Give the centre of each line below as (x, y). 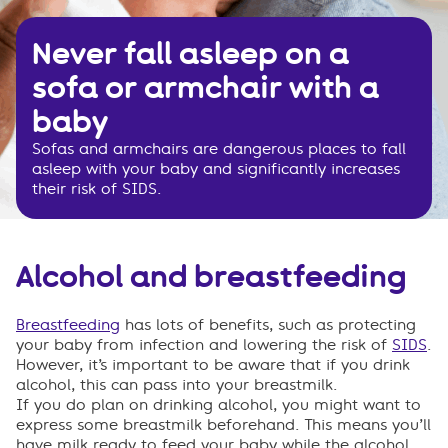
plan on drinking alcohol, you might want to (256, 404)
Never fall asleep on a (190, 54)
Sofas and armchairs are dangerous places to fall (219, 149)
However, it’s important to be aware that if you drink (213, 364)
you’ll (411, 424)
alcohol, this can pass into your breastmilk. (176, 384)
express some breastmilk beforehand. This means (204, 424)
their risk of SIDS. (96, 189)
